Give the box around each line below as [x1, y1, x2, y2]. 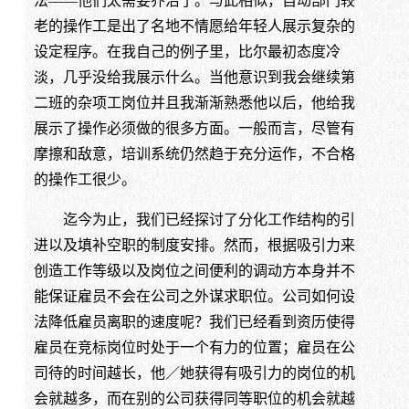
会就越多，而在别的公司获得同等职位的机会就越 [33, 390, 355, 406]
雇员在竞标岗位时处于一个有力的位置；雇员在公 [33, 339, 355, 355]
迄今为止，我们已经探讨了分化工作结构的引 [33, 211, 355, 227]
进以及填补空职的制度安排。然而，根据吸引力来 [33, 236, 355, 253]
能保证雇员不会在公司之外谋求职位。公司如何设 [33, 288, 355, 304]
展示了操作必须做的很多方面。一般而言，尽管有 [33, 120, 355, 136]
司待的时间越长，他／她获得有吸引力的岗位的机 [33, 364, 355, 381]
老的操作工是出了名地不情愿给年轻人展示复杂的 [33, 17, 355, 34]
